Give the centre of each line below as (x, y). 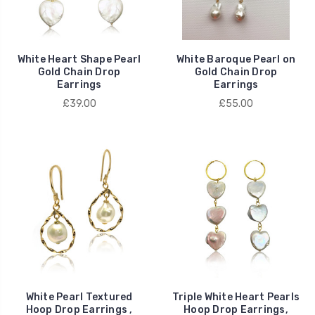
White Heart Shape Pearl (79, 59)
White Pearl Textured (79, 297)
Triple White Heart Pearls (236, 297)
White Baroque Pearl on (236, 59)
